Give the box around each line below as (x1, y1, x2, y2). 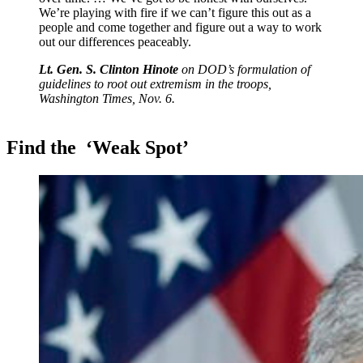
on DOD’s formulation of (181, 62, 310, 76)
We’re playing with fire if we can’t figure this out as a (39, 5, 311, 19)
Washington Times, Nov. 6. (39, 91, 175, 105)
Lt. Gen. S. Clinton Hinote (39, 62, 181, 76)
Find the (6, 136, 76, 158)
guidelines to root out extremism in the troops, (39, 76, 271, 91)
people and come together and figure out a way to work (39, 19, 322, 34)
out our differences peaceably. (39, 34, 191, 49)
